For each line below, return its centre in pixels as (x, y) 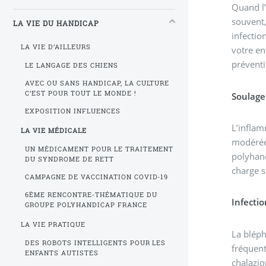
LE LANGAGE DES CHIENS (71, 65)
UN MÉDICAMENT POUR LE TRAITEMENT (99, 149)
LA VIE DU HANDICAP (56, 24)
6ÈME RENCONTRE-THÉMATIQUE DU (91, 194)
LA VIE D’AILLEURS (56, 47)
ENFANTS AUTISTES (61, 253)
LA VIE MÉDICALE (54, 131)
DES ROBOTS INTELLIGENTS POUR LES (95, 243)
